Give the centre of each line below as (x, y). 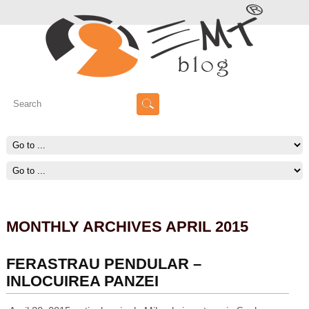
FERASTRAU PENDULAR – (103, 264)
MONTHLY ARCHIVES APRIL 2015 (127, 226)
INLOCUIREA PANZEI (82, 281)
